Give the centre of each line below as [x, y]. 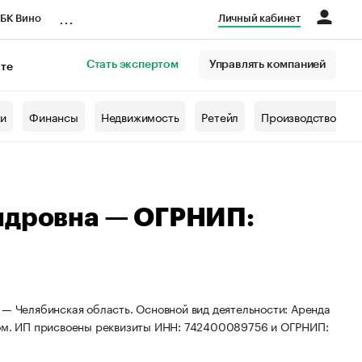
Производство [299, 116]
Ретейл [220, 116]
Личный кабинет [259, 18]
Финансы [54, 116]
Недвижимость [140, 116]
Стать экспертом [132, 65]
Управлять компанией [267, 65]
